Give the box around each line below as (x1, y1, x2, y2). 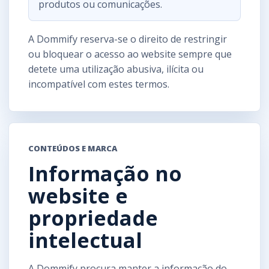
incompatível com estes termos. (28, 77, 169, 91)
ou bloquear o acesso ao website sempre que (28, 47, 232, 61)
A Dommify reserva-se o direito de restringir (28, 32, 227, 46)
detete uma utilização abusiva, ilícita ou (28, 62, 204, 76)
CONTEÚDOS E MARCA (28, 142, 117, 154)
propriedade (28, 204, 158, 232)
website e (28, 181, 128, 210)
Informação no (28, 159, 182, 187)
